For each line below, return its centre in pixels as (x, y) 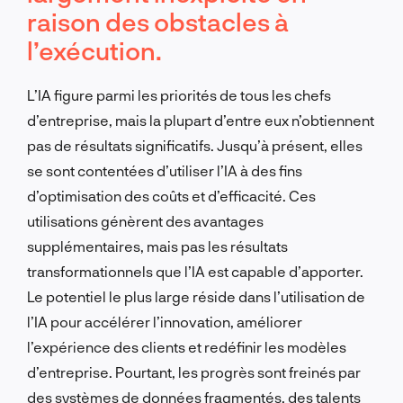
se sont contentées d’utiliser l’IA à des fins (165, 170)
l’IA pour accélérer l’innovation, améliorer (165, 321)
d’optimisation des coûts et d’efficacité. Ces (171, 195)
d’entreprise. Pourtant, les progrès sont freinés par (194, 372)
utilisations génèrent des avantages (145, 220)
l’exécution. (94, 50)
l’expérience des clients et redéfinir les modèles (187, 346)
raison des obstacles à (158, 21)
